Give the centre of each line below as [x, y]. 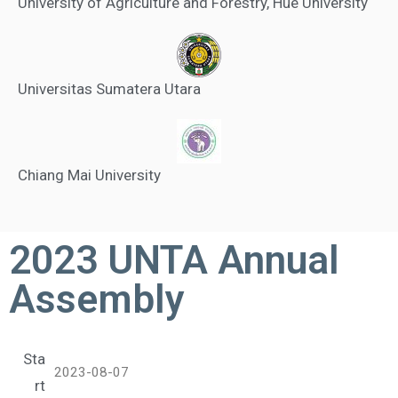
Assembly [97, 299]
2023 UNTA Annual [174, 260]
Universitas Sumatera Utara [109, 89]
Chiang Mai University [89, 175]
